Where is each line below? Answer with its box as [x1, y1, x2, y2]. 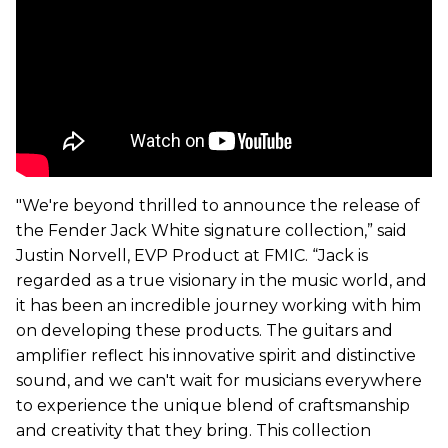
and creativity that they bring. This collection [16, 420, 371, 440]
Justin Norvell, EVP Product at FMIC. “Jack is [16, 245, 368, 265]
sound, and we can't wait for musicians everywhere [16, 370, 422, 390]
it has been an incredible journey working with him [16, 295, 421, 315]
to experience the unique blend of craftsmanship [16, 395, 410, 415]
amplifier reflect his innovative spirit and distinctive [16, 345, 416, 365]
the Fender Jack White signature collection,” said [16, 220, 407, 240]
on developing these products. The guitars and [16, 320, 393, 340]
